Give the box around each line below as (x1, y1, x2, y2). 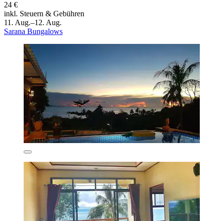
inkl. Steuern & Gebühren (4, 9, 84, 18)
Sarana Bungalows (4, 27, 63, 36)
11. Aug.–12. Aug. (4, 18, 62, 27)
